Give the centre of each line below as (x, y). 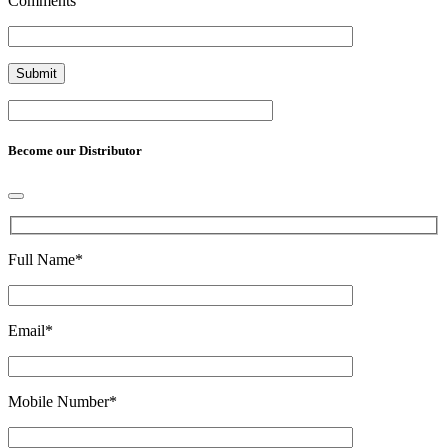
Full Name (41, 260)
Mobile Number (58, 402)
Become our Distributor (75, 151)
